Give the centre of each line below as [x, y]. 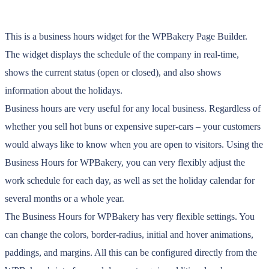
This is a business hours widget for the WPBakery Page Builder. [126, 37]
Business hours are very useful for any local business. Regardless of [133, 109]
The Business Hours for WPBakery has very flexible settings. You [130, 217]
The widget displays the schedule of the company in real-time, [122, 55]
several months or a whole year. [65, 199]
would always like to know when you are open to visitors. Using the [134, 145]
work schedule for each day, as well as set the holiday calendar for [130, 181]
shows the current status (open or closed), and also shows [113, 73]
